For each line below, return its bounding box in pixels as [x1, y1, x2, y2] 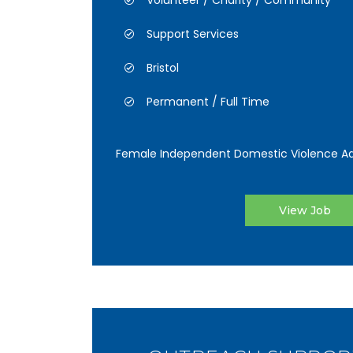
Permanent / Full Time [147, 94, 269, 110]
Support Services [147, 26, 239, 42]
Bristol [147, 60, 179, 76]
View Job [279, 203, 331, 217]
